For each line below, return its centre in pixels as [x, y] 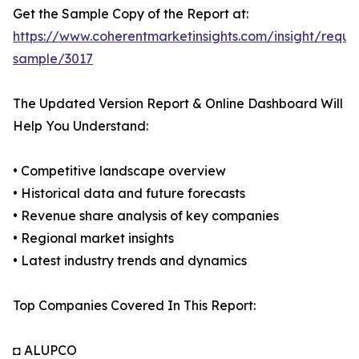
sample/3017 [53, 59]
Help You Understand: [81, 126]
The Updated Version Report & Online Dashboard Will [178, 104]
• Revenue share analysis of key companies [146, 216]
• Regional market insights [93, 238]
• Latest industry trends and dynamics [130, 261]
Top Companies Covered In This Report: [134, 306]
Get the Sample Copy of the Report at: [131, 14]
